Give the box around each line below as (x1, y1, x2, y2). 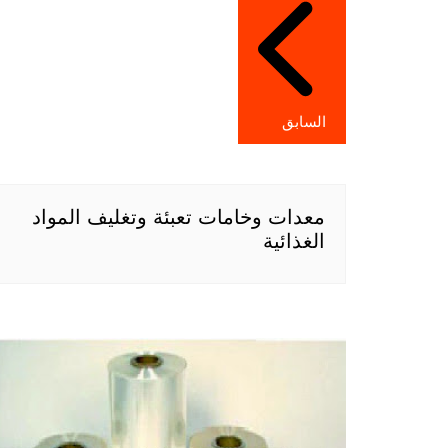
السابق (282, 113, 326, 131)
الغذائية (263, 230, 325, 253)
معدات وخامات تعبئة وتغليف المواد (32, 206, 325, 229)
